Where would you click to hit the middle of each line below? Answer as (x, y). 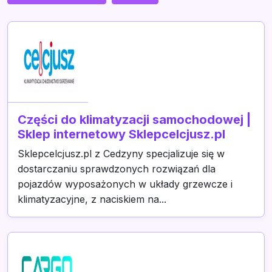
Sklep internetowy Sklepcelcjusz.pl (121, 134)
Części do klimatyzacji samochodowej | (134, 120)
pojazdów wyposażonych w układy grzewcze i (125, 184)
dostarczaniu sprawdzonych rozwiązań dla (117, 169)
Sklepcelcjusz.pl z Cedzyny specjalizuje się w (121, 154)
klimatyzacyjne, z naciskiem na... (92, 199)
